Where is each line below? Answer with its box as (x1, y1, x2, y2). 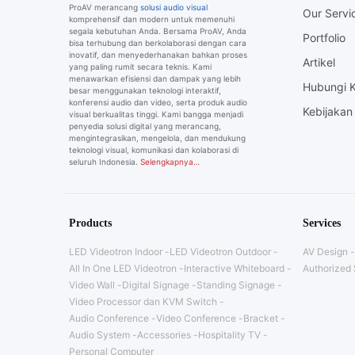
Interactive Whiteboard (184, 262, 284, 275)
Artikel (303, 55, 335, 70)
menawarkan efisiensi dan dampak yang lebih (69, 74, 241, 84)
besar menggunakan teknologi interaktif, (69, 86, 221, 96)
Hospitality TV (198, 329, 261, 342)
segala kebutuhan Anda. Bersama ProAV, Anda (69, 26, 246, 36)
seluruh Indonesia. (69, 157, 140, 167)
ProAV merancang (69, 2, 140, 13)
